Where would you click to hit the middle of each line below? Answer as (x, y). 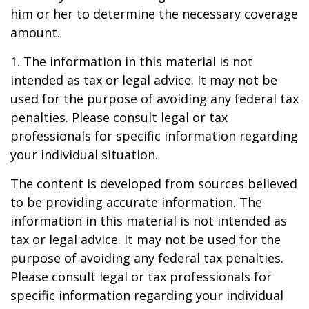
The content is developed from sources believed (154, 183)
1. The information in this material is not (132, 61)
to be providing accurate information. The (136, 202)
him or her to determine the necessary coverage (154, 14)
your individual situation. (84, 154)
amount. (35, 32)
